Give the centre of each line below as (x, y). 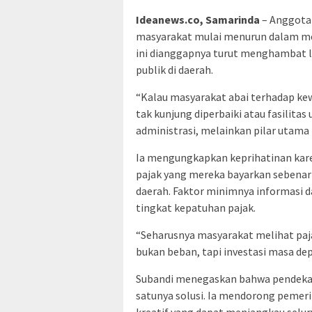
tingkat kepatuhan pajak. (196, 207)
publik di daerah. (174, 69)
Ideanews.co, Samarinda (198, 19)
